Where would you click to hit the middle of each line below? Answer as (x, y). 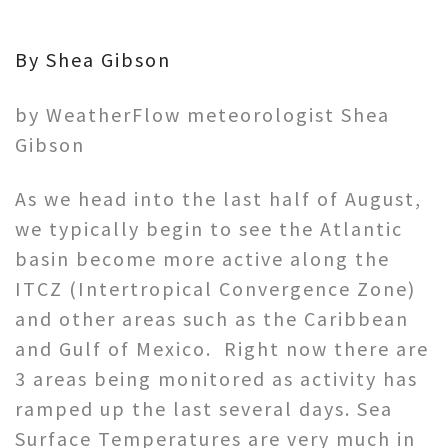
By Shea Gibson (93, 59)
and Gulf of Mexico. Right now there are (222, 348)
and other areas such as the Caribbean (212, 318)
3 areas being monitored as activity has (216, 378)
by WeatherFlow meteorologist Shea (202, 114)
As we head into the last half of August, (218, 198)
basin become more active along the (202, 258)
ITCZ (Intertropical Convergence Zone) (215, 288)
